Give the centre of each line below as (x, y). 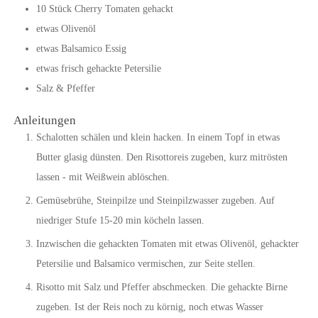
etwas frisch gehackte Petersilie (98, 68)
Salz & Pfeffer (65, 88)
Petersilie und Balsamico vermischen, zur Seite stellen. (146, 263)
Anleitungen (44, 120)
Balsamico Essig (93, 48)
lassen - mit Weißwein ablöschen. (103, 177)
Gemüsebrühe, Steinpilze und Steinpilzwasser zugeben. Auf (155, 200)
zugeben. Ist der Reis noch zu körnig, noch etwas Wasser (149, 307)
